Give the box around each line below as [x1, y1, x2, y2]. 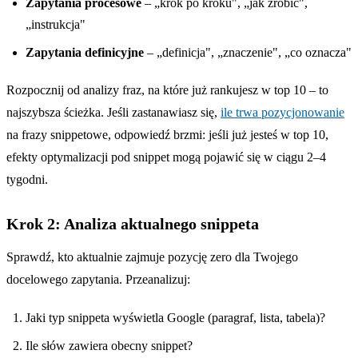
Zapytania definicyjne [26, 45, 144, 59]
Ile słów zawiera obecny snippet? [26, 338, 193, 352]
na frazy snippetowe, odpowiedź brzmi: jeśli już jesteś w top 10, [6, 127, 328, 141]
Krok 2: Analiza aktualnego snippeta [6, 214, 259, 233]
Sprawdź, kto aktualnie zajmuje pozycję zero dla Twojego [6, 249, 298, 264]
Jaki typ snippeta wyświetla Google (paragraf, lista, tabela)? [26, 310, 325, 324]
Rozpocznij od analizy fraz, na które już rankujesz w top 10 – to [6, 82, 328, 97]
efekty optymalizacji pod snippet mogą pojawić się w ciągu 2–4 [6, 149, 326, 164]
